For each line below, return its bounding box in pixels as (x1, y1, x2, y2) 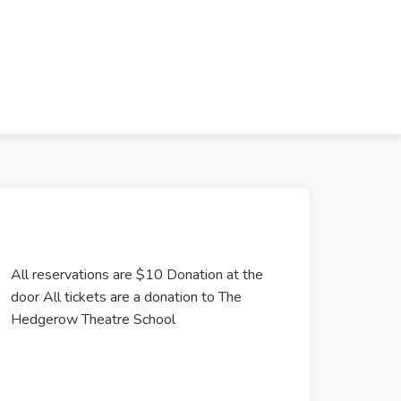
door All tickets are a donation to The (11, 287, 242, 307)
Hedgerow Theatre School (11, 310, 175, 329)
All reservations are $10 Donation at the (11, 265, 263, 285)
